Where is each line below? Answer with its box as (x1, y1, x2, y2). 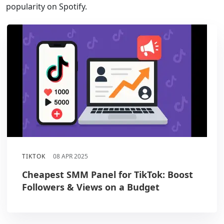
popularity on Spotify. (6, 1, 87, 12)
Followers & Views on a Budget (22, 181, 159, 193)
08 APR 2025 (53, 152, 88, 160)
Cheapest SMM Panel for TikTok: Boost (22, 168, 193, 180)
